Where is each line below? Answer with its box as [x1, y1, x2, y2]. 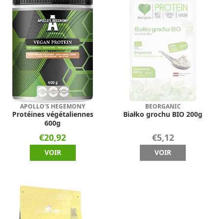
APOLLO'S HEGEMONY [20, 103, 86, 109]
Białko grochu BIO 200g [123, 110, 203, 118]
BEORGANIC [145, 103, 181, 109]
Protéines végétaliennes [12, 110, 93, 118]
